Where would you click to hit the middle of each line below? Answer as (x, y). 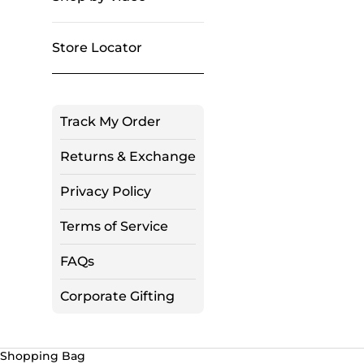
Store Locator (97, 48)
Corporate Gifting (117, 297)
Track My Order (110, 122)
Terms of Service (114, 227)
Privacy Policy (106, 192)
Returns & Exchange (128, 157)
